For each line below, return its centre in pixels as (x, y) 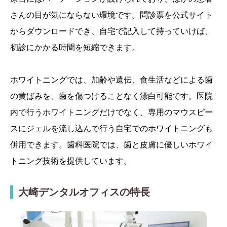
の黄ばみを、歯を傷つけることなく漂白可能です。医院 (111, 96)
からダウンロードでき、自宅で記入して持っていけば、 (111, 31)
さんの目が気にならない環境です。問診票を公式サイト (111, 15)
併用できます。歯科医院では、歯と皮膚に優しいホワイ (111, 145)
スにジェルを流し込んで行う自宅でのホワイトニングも (111, 128)
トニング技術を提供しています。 (71, 161)
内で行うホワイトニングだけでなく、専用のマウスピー (111, 112)
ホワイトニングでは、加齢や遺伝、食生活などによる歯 (111, 80)
